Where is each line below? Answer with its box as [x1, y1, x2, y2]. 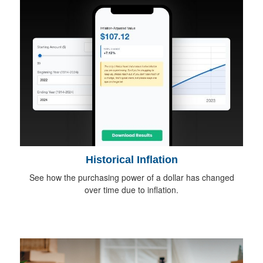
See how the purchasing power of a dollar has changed [29, 171, 234, 183]
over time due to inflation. [85, 183, 178, 195]
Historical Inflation [85, 153, 178, 166]
